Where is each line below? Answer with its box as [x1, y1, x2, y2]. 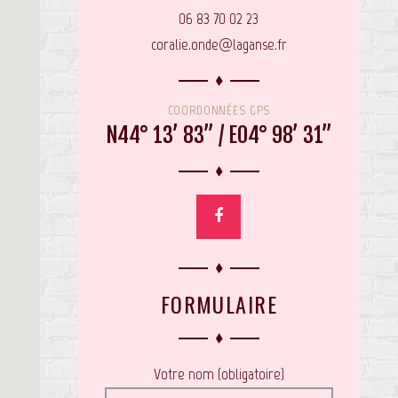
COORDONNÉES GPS [167, 102, 271, 118]
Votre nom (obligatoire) [153, 363, 284, 384]
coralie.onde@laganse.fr [150, 34, 287, 54]
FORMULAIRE [160, 287, 278, 320]
